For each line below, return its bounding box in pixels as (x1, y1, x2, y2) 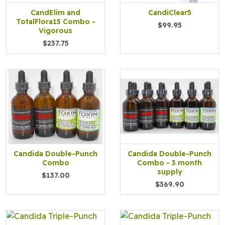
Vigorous (39, 26, 72, 35)
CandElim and (31, 8, 80, 17)
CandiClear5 (148, 8, 191, 17)
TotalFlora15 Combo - (16, 17, 95, 26)
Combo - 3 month (137, 158, 202, 167)
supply (157, 167, 182, 176)
